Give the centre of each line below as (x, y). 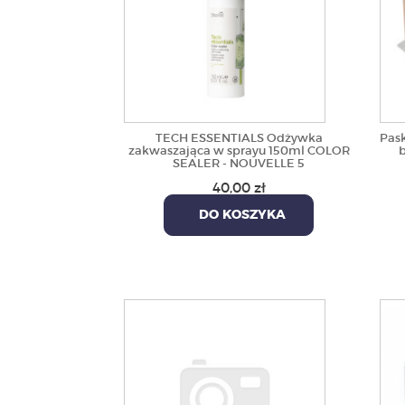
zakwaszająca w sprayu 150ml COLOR (239, 151)
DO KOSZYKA (239, 215)
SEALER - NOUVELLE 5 (239, 163)
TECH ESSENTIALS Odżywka (239, 138)
